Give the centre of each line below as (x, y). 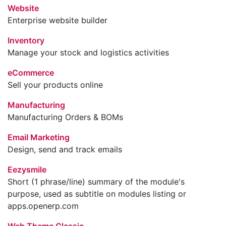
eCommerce (31, 72)
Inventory (26, 40)
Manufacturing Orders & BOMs (65, 117)
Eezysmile (27, 169)
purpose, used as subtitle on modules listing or (97, 193)
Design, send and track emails (65, 149)
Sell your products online (55, 84)
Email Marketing (39, 137)
